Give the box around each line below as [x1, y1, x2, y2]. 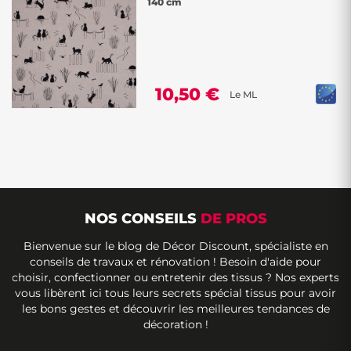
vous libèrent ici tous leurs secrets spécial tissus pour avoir [15, 286, 336, 300]
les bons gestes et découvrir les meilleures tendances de [21, 302, 330, 316]
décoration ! [143, 317, 208, 331]
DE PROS [200, 210, 267, 227]
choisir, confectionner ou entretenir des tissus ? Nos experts [12, 270, 339, 284]
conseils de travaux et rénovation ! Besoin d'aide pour [30, 255, 321, 269]
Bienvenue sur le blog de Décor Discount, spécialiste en [23, 239, 328, 253]
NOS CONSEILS [84, 210, 201, 227]
